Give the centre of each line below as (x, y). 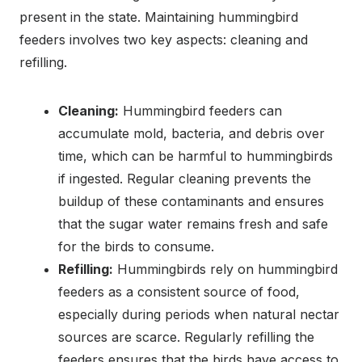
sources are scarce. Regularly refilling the (186, 337)
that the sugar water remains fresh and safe (193, 223)
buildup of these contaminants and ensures (191, 201)
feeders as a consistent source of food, (179, 291)
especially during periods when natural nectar (199, 314)
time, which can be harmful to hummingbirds (196, 156)
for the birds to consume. (136, 246)
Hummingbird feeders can (200, 110)
